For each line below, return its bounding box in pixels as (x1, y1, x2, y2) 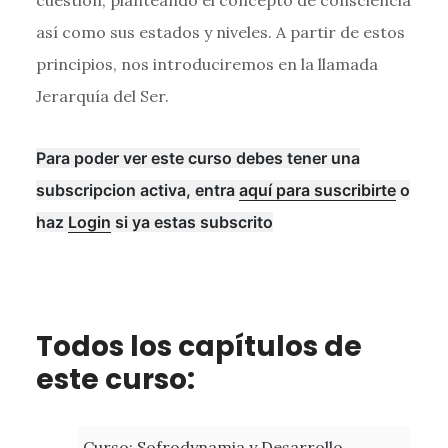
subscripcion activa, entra (35, 179, 239, 200)
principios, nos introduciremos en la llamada (35, 53, 378, 74)
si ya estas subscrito (110, 211, 273, 232)
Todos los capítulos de (35, 326, 362, 366)
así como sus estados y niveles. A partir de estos (35, 21, 405, 42)
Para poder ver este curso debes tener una (35, 147, 360, 168)
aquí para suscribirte (238, 179, 396, 200)
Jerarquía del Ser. (35, 85, 169, 106)
